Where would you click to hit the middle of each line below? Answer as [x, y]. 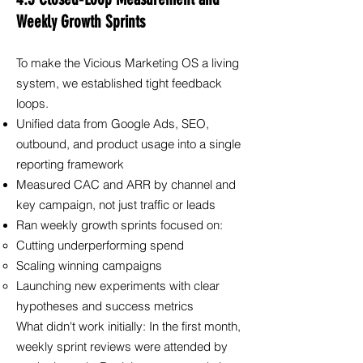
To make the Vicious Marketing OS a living [128, 63]
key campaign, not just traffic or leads [116, 205]
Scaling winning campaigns [89, 266]
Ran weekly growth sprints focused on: [120, 225]
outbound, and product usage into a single [128, 144]
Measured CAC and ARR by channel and [126, 185]
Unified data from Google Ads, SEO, [113, 124]
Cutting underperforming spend [100, 246]
